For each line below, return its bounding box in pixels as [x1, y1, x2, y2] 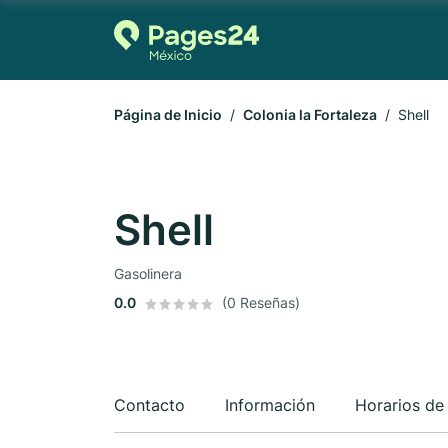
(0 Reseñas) [222, 294, 300, 311]
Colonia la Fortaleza [243, 106, 377, 123]
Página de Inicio [114, 106, 222, 123]
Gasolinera [114, 265, 182, 282]
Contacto [114, 395, 185, 415]
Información [225, 395, 315, 415]
